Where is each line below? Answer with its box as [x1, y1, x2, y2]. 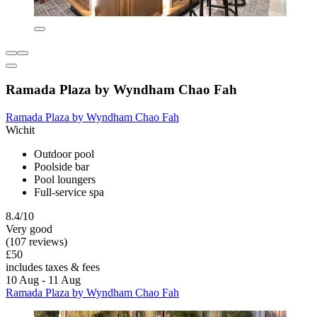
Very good [6, 222, 52, 235]
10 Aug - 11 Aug [6, 273, 81, 286]
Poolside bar [34, 160, 89, 173]
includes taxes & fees [6, 260, 100, 273]
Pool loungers [34, 173, 96, 185]
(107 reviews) [6, 235, 67, 248]
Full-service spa [34, 185, 104, 198]
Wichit [6, 123, 35, 136]
